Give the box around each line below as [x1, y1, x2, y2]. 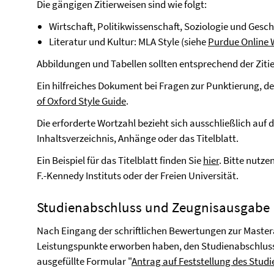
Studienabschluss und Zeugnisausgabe [37, 198, 270, 216]
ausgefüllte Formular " [37, 254, 131, 268]
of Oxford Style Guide [37, 94, 126, 108]
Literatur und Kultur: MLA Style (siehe [49, 35, 208, 48]
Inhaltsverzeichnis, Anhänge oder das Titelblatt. [37, 131, 240, 145]
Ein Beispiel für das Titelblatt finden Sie [37, 154, 203, 167]
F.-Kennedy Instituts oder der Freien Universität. [37, 169, 240, 182]
